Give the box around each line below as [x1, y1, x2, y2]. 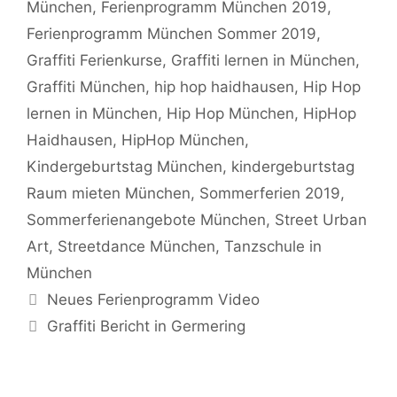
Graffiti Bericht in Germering [47, 317, 246, 336]
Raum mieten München [27, 184, 191, 203]
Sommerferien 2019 [199, 184, 340, 203]
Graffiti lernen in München [171, 51, 355, 70]
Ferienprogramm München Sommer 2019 [27, 25, 316, 43]
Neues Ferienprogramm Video [47, 291, 261, 309]
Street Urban [275, 211, 367, 230]
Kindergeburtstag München [27, 158, 222, 176]
